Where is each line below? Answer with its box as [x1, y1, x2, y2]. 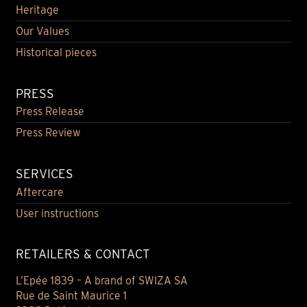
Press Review [15, 126, 81, 140]
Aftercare [15, 185, 64, 199]
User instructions [15, 206, 99, 220]
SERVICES [15, 166, 73, 181]
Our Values [15, 25, 69, 38]
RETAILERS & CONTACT [15, 247, 150, 262]
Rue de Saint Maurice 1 [15, 289, 127, 303]
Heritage [15, 3, 59, 17]
